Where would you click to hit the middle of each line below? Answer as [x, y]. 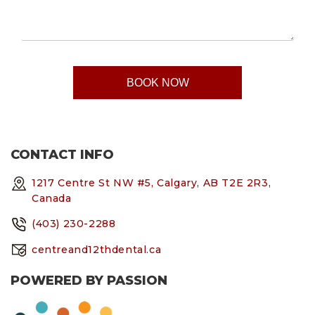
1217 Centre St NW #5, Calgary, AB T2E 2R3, [152, 183]
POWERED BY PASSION [89, 281]
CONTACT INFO [62, 155]
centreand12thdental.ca [97, 249]
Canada [52, 199]
